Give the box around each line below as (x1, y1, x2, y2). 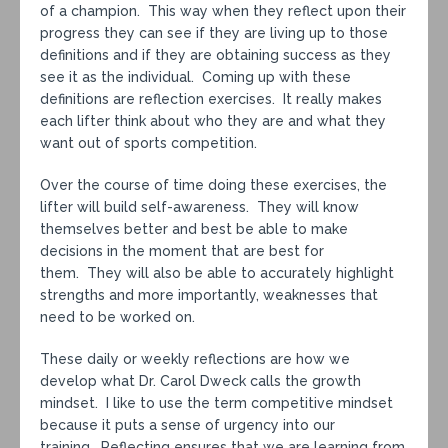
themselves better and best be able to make (40, 220, 348, 237)
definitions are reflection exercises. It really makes (40, 90, 382, 107)
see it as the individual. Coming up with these (40, 68, 351, 85)
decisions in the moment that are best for (40, 242, 324, 259)
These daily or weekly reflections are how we (40, 350, 350, 367)
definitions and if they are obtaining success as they (40, 46, 391, 63)
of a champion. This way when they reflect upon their (40, 2, 406, 19)
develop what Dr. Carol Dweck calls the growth (40, 372, 361, 389)
